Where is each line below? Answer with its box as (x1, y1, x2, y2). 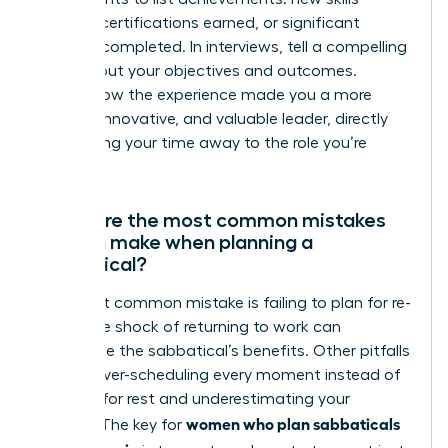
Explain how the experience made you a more (37, 87, 372, 104)
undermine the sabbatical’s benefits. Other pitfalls (37, 343, 410, 360)
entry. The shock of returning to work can (37, 319, 341, 336)
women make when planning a (37, 232, 313, 253)
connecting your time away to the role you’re (37, 135, 367, 152)
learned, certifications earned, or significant (37, 15, 360, 32)
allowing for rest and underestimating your (37, 391, 350, 408)
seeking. (37, 159, 97, 176)
